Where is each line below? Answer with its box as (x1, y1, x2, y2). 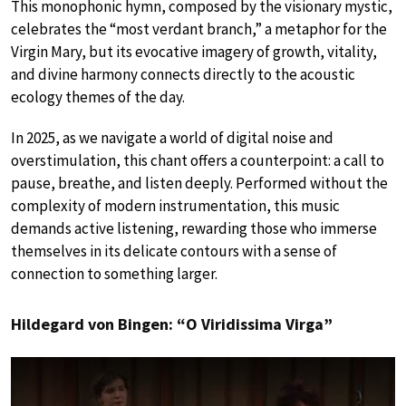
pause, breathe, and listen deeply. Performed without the (11, 173, 388, 194)
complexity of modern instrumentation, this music (11, 196, 340, 217)
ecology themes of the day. (11, 87, 185, 108)
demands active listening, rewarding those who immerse (11, 218, 377, 239)
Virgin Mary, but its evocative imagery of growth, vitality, (11, 42, 377, 63)
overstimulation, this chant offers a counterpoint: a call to (11, 150, 384, 171)
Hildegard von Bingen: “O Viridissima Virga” (11, 314, 333, 335)
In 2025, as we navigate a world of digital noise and (11, 128, 333, 149)
